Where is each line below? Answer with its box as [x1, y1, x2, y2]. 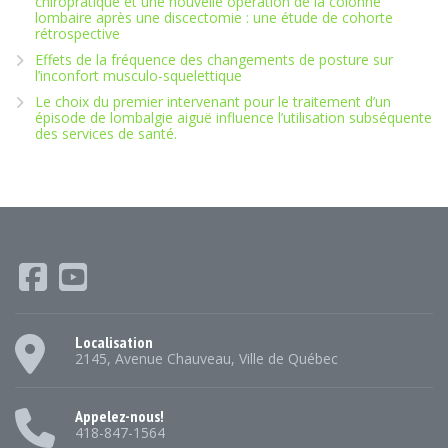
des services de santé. [35, 123, 177, 143]
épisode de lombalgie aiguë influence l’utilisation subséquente [35, 107, 432, 127]
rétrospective [35, 23, 120, 43]
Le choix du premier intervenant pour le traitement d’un [35, 91, 391, 111]
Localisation [75, 331, 153, 352]
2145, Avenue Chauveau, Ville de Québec [75, 348, 338, 368]
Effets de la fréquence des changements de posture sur [35, 49, 393, 69]
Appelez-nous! [75, 405, 164, 426]
